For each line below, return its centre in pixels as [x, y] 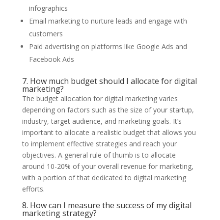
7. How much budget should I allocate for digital [109, 81]
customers [46, 33]
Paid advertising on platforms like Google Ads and [108, 46]
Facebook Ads [51, 59]
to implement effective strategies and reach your [99, 143]
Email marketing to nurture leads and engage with [108, 21]
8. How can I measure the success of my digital [107, 205]
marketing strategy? [59, 213]
